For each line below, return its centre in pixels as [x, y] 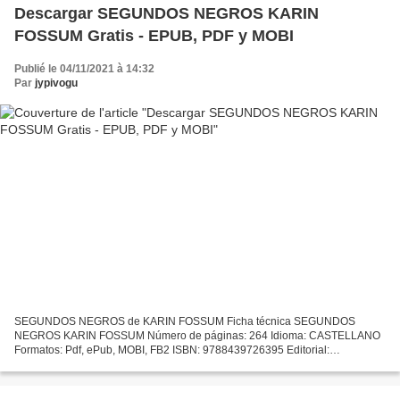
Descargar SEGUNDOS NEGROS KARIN [167, 13]
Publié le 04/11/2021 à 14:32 [84, 68]
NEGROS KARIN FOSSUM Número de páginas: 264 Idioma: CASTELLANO [197, 336]
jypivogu [56, 83]
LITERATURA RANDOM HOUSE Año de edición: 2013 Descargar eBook [190, 365]
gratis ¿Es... [42, 379]
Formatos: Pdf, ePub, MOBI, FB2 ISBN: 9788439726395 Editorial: [172, 350]
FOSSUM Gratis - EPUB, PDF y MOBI [154, 35]
